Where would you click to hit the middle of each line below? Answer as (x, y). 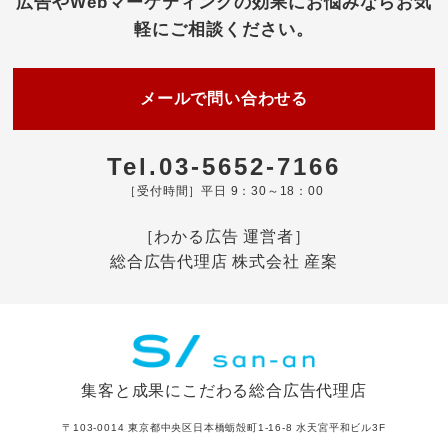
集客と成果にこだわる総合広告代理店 (224, 391)
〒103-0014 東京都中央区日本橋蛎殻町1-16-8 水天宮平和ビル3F (224, 428)
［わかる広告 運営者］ (224, 236)
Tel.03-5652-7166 (223, 166)
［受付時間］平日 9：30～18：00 (224, 190)
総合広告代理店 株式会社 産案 (223, 261)
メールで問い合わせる (223, 98)
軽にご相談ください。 (224, 29)
